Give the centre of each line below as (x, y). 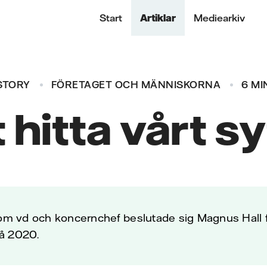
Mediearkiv (219, 18)
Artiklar (158, 18)
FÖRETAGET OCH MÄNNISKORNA (136, 85)
